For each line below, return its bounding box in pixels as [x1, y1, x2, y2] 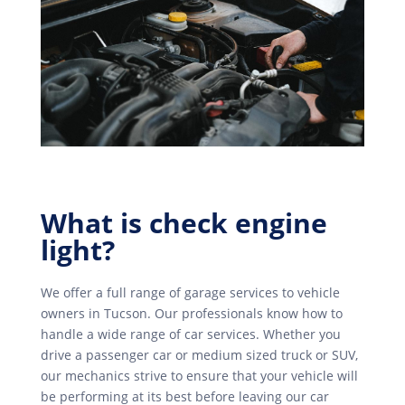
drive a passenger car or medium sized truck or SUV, [40, 346, 358, 364]
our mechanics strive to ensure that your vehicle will [40, 367, 358, 385]
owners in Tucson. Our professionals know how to [40, 305, 343, 323]
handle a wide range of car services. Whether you [40, 325, 341, 344]
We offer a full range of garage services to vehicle [40, 284, 340, 302]
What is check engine [40, 204, 327, 242]
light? [40, 231, 115, 269]
